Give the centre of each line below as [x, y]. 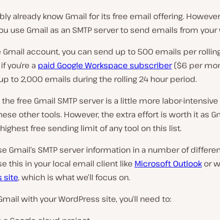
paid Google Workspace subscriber [105, 66]
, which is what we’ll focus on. [74, 178]
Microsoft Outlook [168, 164]
